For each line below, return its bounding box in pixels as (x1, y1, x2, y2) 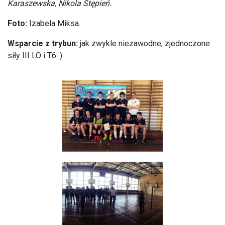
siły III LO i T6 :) (8, 51, 62, 61)
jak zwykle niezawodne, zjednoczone (78, 39, 210, 49)
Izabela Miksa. (27, 19, 80, 29)
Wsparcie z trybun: (8, 39, 78, 49)
